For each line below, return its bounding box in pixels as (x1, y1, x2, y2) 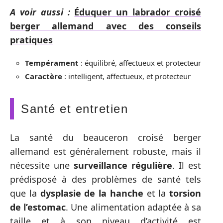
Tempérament (25, 57, 79, 68)
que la (10, 187, 40, 199)
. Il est (172, 159, 201, 171)
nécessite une (10, 159, 74, 171)
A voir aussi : (10, 6, 70, 18)
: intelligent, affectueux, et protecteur (62, 71, 191, 81)
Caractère (25, 71, 62, 81)
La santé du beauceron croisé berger (10, 131, 201, 143)
